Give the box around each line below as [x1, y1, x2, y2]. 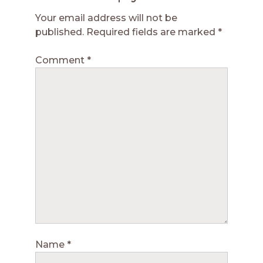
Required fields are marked [86, 26, 218, 38]
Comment [35, 55, 87, 66]
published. [35, 26, 84, 38]
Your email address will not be [35, 12, 177, 24]
